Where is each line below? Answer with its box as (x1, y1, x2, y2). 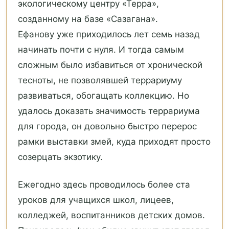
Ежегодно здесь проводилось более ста (18, 179, 190, 190)
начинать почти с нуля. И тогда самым (18, 44, 184, 55)
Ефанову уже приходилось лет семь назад (18, 29, 200, 40)
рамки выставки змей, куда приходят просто (18, 136, 211, 147)
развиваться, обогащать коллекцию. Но (18, 90, 189, 101)
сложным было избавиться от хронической (18, 60, 202, 71)
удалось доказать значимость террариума (18, 106, 200, 117)
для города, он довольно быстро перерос (18, 121, 197, 132)
